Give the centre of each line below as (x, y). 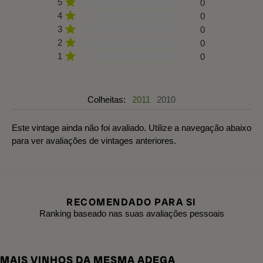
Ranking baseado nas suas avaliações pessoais (131, 213)
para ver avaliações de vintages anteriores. (94, 140)
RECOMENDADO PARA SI (131, 202)
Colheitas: (108, 99)
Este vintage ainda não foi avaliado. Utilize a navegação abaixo (131, 127)
